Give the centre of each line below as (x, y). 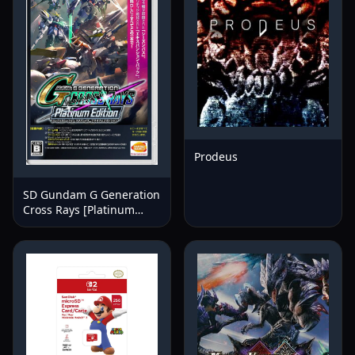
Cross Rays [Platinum (79, 209)
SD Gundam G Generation (92, 194)
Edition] (44, 224)
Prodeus (216, 157)
